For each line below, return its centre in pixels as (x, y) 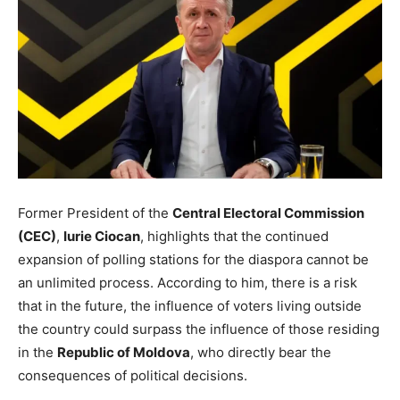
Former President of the (95, 213)
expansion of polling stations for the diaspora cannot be (193, 260)
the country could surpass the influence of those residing (199, 329)
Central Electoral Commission (268, 213)
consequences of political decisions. (133, 376)
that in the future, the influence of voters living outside (190, 306)
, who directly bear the (261, 353)
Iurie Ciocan (102, 237)
